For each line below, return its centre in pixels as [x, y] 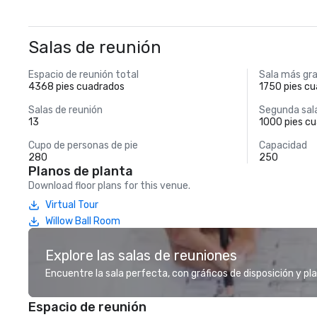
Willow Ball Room [83, 221]
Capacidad [283, 145]
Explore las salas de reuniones [141, 255]
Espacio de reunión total [83, 75]
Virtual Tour [72, 205]
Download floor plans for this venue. [109, 186]
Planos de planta [81, 171]
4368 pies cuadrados [76, 87]
